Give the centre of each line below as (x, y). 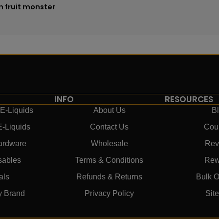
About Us (109, 110)
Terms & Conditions (109, 160)
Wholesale (109, 144)
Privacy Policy (109, 194)
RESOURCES (189, 99)
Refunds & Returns (109, 177)
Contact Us (109, 127)
